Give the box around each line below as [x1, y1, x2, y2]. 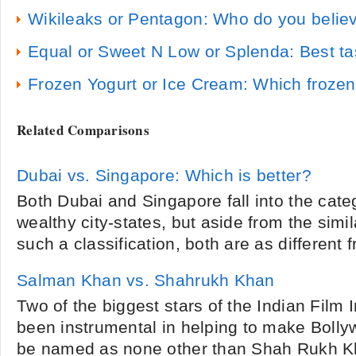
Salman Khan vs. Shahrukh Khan [17, 271, 275, 290]
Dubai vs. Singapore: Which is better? [17, 166, 311, 185]
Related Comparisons [17, 120, 150, 140]
